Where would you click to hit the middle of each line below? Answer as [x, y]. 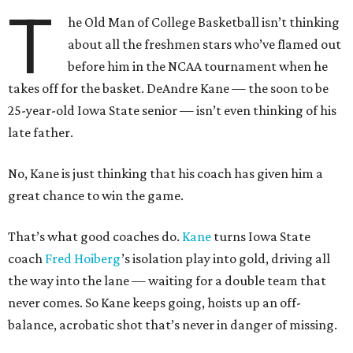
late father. [41, 133]
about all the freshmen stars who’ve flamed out [205, 45]
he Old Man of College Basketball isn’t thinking [204, 22]
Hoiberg [98, 259]
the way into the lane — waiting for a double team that [167, 281]
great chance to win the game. [96, 196]
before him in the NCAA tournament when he [198, 67]
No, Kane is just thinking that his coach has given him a [165, 174]
